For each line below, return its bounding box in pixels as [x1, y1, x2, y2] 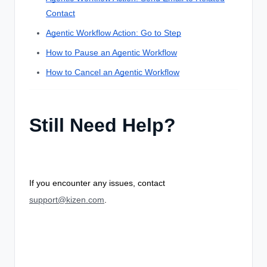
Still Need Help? [29, 114, 176, 136]
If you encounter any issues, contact [29, 178, 165, 188]
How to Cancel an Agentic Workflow [46, 67, 179, 77]
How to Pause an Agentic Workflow [46, 48, 177, 58]
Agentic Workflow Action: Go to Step [46, 28, 181, 38]
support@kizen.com [29, 195, 104, 205]
